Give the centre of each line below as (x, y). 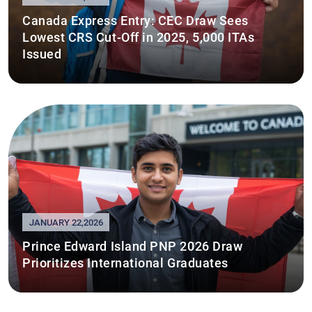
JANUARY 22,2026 (66, 221)
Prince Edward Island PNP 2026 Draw (133, 245)
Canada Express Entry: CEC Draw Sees (135, 19)
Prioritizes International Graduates (125, 262)
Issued (42, 53)
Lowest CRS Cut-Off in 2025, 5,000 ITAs (139, 36)
